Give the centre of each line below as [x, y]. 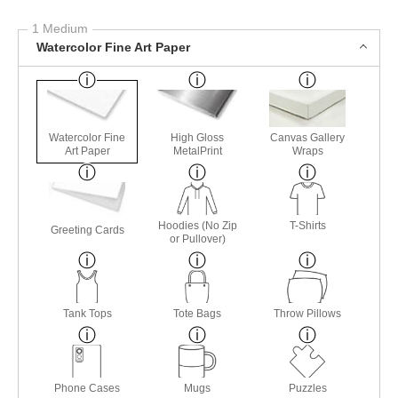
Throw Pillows [308, 313]
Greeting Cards [87, 230]
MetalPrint [197, 151]
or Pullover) [197, 239]
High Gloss [198, 137]
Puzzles [307, 388]
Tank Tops [87, 313]
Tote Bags [198, 313]
